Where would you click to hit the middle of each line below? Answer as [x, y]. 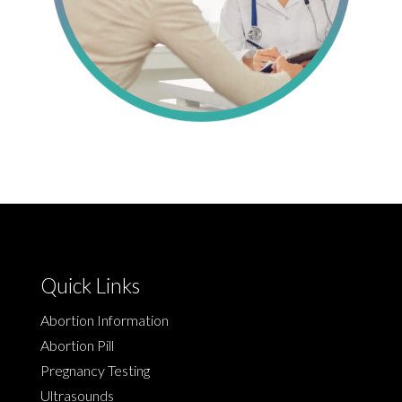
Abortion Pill [77, 345]
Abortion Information [104, 319]
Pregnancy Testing [95, 370]
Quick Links [90, 285]
